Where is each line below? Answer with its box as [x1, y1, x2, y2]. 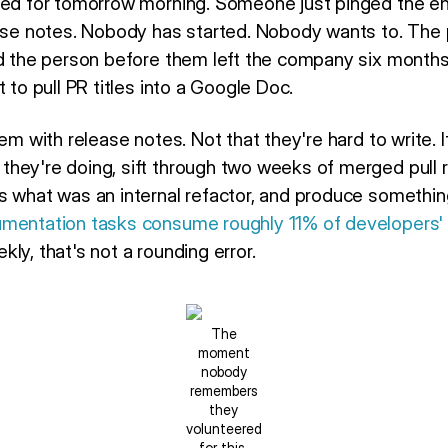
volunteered [185, 420, 262, 438]
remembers [189, 382, 258, 400]
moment [197, 344, 250, 362]
